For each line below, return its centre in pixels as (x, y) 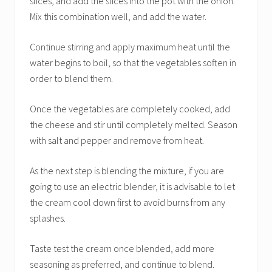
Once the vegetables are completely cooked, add (130, 109)
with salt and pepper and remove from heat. (117, 140)
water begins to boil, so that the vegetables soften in (133, 63)
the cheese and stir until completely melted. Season (134, 124)
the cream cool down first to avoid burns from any (127, 202)
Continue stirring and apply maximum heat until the (130, 47)
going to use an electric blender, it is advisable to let (132, 186)
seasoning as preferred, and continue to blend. (122, 264)
